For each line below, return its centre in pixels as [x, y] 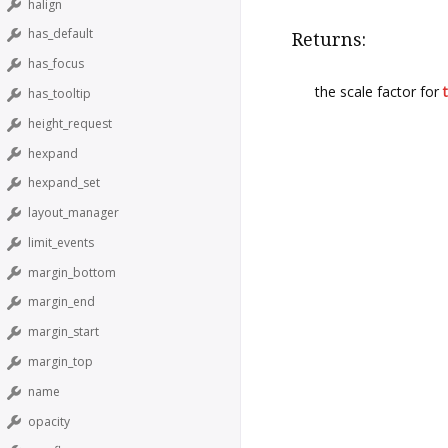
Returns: [329, 39]
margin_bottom [72, 272]
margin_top [60, 361]
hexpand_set [64, 183]
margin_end [61, 302]
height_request [70, 123]
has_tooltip [59, 93]
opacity [49, 421]
